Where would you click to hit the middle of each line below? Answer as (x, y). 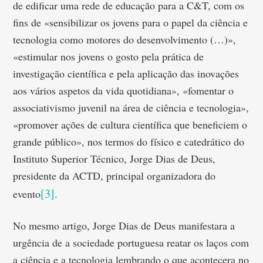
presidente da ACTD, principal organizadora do (114, 176)
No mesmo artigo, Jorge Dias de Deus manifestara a (124, 225)
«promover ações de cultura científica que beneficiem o (130, 124)
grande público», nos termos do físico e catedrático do (129, 141)
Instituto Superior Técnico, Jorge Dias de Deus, (114, 159)
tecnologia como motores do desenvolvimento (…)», (125, 39)
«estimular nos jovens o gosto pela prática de (109, 56)
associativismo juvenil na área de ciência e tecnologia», (131, 107)
